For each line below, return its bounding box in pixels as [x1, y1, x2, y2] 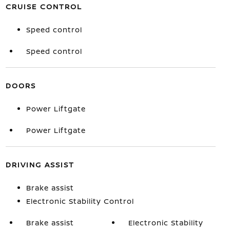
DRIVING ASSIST [5, 160, 74, 169]
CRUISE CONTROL [5, 2, 82, 11]
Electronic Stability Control [26, 196, 134, 206]
